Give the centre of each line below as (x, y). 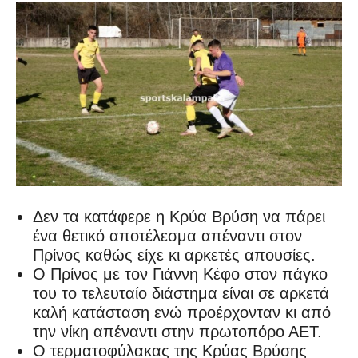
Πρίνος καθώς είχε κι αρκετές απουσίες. (174, 255)
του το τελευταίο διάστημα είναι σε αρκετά (181, 293)
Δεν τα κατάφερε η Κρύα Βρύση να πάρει (179, 216)
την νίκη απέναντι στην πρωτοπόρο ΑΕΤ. (177, 331)
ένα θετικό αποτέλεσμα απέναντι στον (167, 235)
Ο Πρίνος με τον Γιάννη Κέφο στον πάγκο (180, 274)
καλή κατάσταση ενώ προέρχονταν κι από (182, 312)
